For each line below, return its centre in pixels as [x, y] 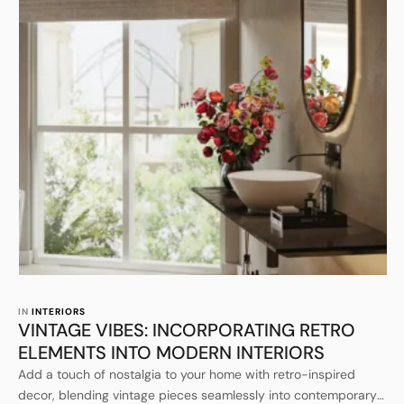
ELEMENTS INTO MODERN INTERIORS [171, 353]
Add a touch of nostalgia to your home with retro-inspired [187, 374]
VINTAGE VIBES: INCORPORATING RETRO [187, 330]
